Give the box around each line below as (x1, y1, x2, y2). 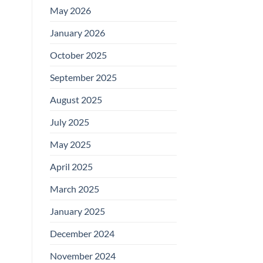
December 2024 (49, 227, 114, 239)
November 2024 (49, 249, 116, 261)
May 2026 (49, 4, 91, 16)
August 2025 (49, 93, 102, 105)
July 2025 (49, 116, 89, 127)
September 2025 (49, 71, 117, 83)
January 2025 (49, 205, 105, 217)
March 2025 (49, 183, 99, 194)
